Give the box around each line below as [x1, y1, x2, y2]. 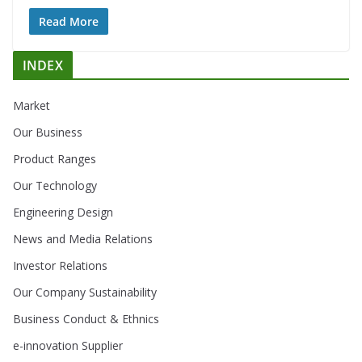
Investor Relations [13, 258, 107, 273]
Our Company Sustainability [13, 284, 157, 300]
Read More [39, 14, 99, 29]
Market [13, 98, 50, 113]
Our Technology [13, 178, 97, 193]
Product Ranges [13, 151, 96, 166]
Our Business [13, 124, 82, 140]
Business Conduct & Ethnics [13, 311, 159, 326]
